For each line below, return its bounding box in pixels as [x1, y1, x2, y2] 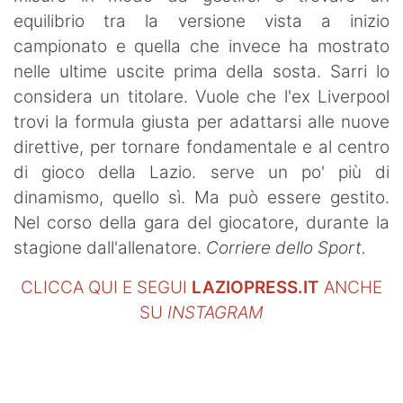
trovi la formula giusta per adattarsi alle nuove [13, 111, 390, 132]
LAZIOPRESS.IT [192, 276, 319, 298]
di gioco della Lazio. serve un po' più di [13, 161, 390, 183]
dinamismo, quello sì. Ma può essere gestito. [13, 186, 390, 208]
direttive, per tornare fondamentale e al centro [13, 136, 390, 157]
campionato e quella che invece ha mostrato [13, 35, 390, 57]
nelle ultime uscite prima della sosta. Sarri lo [13, 60, 390, 82]
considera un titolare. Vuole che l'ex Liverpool [13, 85, 390, 107]
